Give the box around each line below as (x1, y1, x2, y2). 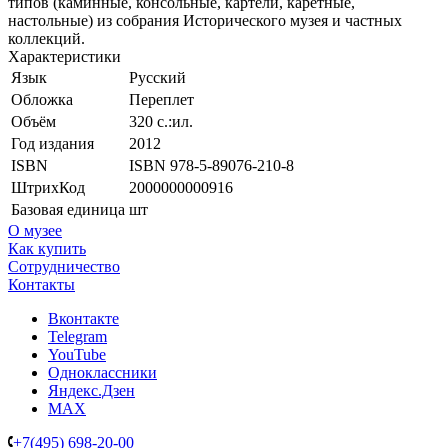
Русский (129, 68, 186, 86)
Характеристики (8, 47, 121, 65)
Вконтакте (48, 309, 119, 327)
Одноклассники (48, 363, 157, 381)
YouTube (48, 345, 106, 363)
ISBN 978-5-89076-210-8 (129, 156, 294, 174)
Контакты (8, 275, 75, 293)
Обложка (11, 90, 73, 108)
